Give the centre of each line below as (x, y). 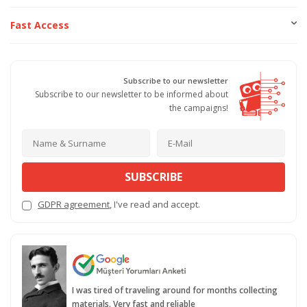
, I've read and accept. (155, 205)
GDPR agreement (74, 205)
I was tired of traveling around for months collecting (174, 291)
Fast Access (40, 25)
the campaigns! (199, 108)
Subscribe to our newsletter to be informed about (132, 94)
